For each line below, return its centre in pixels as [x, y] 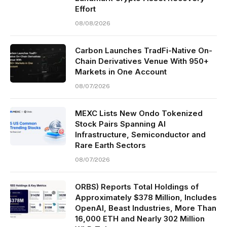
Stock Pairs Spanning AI [120, 124]
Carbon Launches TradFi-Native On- [144, 51]
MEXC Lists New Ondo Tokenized [139, 113]
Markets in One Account [121, 72]
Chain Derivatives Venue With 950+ [142, 61]
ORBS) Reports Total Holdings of [137, 187]
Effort [85, 9]
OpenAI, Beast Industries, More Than [146, 208]
